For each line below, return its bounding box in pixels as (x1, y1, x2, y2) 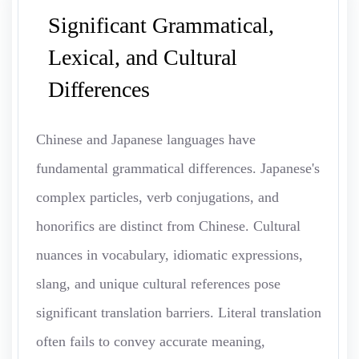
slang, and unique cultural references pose (36, 276, 280, 292)
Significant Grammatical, (48, 13, 274, 38)
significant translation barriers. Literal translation (36, 305, 321, 321)
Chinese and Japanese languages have (36, 131, 256, 148)
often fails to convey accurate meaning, (36, 333, 265, 350)
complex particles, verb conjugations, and (36, 189, 279, 206)
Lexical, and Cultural (48, 45, 237, 71)
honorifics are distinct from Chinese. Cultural (36, 218, 301, 235)
